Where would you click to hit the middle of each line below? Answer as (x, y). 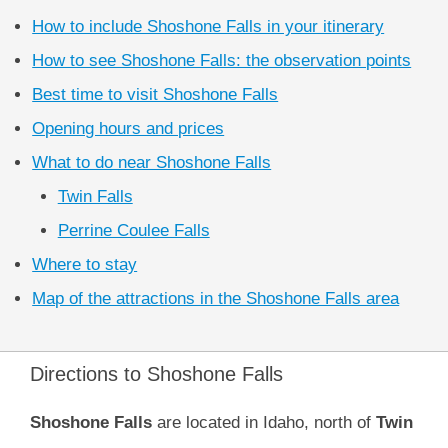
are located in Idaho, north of (264, 423)
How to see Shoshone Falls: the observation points (222, 60)
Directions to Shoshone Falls (156, 374)
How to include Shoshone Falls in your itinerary (208, 26)
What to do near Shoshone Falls (152, 162)
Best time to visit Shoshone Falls (155, 94)
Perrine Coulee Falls (133, 230)
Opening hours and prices (128, 128)
